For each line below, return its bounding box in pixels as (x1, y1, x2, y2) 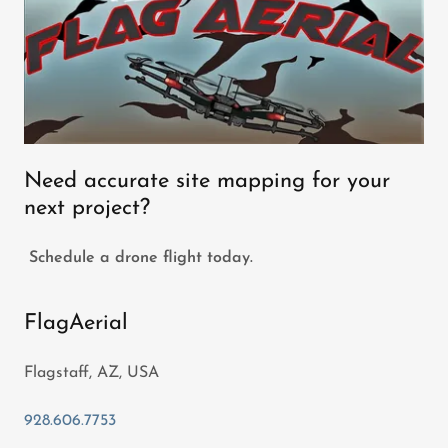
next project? (24, 197, 150, 221)
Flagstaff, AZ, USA (24, 365, 159, 382)
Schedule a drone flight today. (24, 250, 258, 267)
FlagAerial (24, 312, 128, 336)
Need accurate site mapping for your (24, 170, 390, 194)
